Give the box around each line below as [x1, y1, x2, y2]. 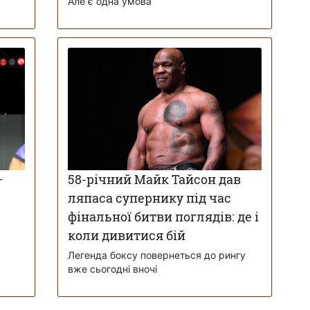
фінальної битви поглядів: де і [67, 208, 259, 226]
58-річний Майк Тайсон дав [67, 171, 241, 188]
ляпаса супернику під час [67, 190, 231, 207]
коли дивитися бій [67, 227, 185, 244]
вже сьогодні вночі [67, 263, 157, 275]
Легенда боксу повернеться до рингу [67, 249, 246, 262]
